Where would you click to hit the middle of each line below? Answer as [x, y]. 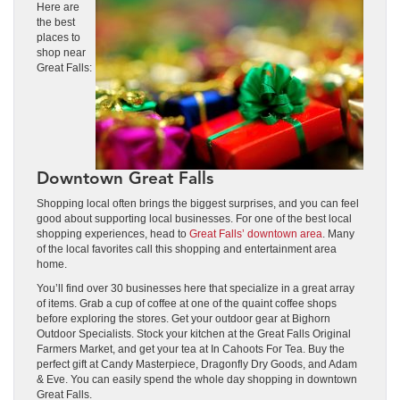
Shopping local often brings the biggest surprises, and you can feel [198, 203]
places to [58, 37]
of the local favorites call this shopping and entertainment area [187, 249]
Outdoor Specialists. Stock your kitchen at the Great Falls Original [194, 333]
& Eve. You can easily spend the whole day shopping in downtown [197, 379]
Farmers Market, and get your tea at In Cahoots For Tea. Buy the [191, 349]
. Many [338, 233]
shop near [61, 52]
